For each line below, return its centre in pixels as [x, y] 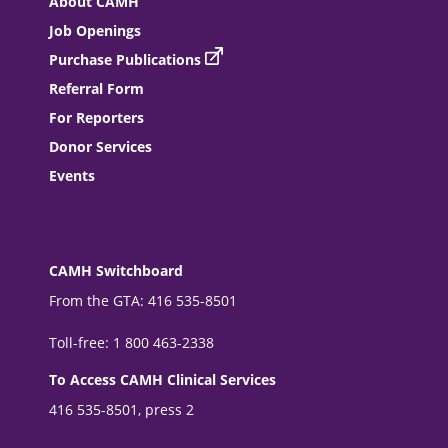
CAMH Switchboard [116, 270]
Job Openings [95, 31]
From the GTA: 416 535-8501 [143, 300]
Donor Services [101, 147]
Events [72, 176]
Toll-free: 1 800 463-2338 [132, 342]
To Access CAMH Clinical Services [163, 379]
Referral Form [97, 89]
